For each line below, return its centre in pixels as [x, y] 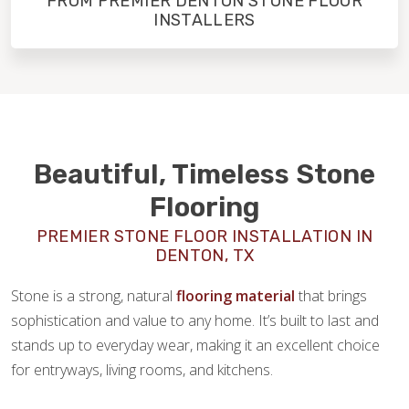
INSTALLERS [204, 20]
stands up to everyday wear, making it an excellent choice [195, 345]
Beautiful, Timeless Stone [204, 174]
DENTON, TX [204, 256]
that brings [331, 296]
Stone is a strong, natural [94, 296]
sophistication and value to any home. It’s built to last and [195, 320]
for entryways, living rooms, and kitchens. [142, 370]
